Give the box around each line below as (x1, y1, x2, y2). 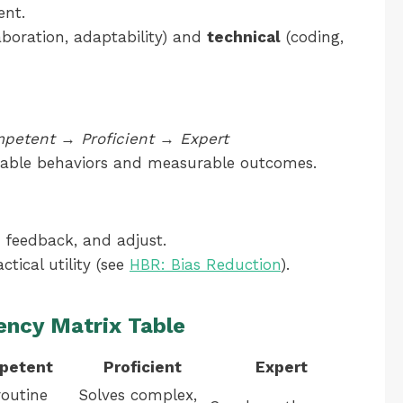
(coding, (281, 28, 344, 46)
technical (207, 28, 281, 46)
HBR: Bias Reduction (130, 255, 281, 273)
